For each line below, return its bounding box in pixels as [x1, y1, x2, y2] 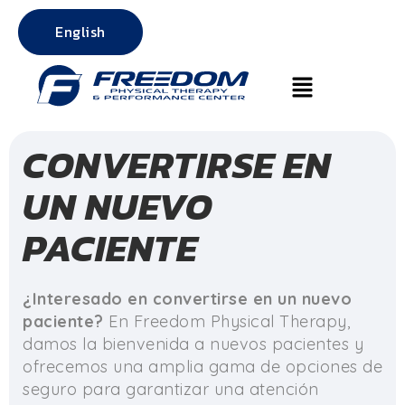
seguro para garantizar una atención [23, 379, 319, 400]
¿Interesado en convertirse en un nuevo [23, 288, 352, 309]
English [55, 21, 106, 42]
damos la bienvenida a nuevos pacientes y [23, 334, 363, 354]
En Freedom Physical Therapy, [108, 311, 350, 332]
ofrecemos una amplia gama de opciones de [23, 356, 382, 377]
